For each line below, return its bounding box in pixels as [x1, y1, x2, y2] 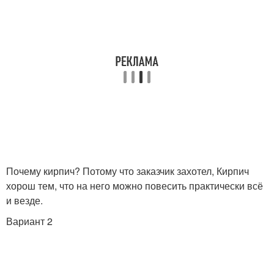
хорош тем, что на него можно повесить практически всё [6, 178, 263, 193]
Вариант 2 [6, 213, 53, 228]
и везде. [6, 193, 43, 207]
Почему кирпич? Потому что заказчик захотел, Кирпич [6, 163, 249, 178]
